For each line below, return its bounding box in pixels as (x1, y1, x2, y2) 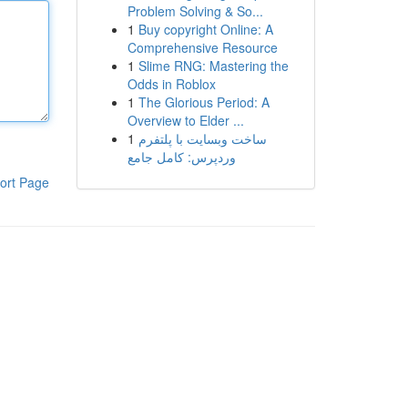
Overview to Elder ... (127, 111, 244, 129)
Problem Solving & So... (127, 2, 263, 20)
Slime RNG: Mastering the (138, 56, 289, 75)
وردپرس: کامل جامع (127, 148, 236, 166)
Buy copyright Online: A (138, 20, 273, 38)
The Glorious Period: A (138, 93, 270, 111)
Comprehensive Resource (127, 38, 278, 56)
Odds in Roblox (127, 75, 216, 93)
